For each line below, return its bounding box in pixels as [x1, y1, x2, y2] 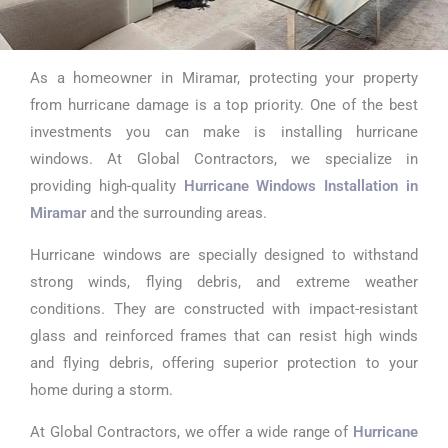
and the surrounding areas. [90, 204, 267, 223]
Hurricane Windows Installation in [183, 177, 419, 196]
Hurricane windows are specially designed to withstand [30, 245, 418, 264]
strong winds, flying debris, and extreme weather [30, 272, 418, 291]
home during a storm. [30, 380, 173, 399]
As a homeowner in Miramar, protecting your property [30, 69, 418, 88]
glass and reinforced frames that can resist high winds [30, 326, 418, 345]
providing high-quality [30, 177, 184, 196]
